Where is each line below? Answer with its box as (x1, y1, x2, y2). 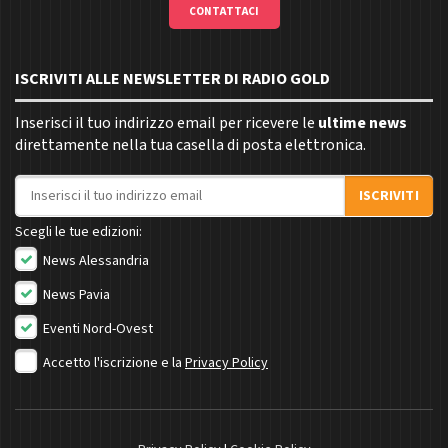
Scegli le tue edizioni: (15, 222, 142, 243)
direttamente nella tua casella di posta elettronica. (15, 134, 366, 157)
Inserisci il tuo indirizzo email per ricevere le (15, 112, 318, 135)
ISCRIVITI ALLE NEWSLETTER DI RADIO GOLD (15, 68, 330, 91)
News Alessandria (40, 251, 149, 272)
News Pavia (40, 285, 110, 306)
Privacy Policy (185, 353, 268, 374)
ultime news (318, 112, 407, 135)
